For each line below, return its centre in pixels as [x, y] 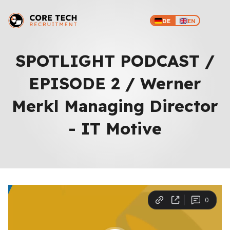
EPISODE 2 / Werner [115, 83]
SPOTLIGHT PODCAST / [115, 61]
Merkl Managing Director [115, 106]
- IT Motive [115, 128]
